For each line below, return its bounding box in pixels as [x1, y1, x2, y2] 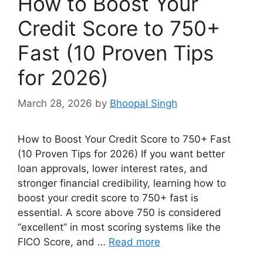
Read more [109, 236, 160, 248]
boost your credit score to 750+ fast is [18, 192, 198, 204]
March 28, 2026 [18, 97, 92, 110]
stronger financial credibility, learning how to [18, 177, 226, 190]
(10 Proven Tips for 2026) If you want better [18, 148, 225, 160]
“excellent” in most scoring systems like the [18, 221, 221, 234]
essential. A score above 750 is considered [18, 207, 221, 219]
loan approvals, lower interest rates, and [18, 163, 208, 175]
